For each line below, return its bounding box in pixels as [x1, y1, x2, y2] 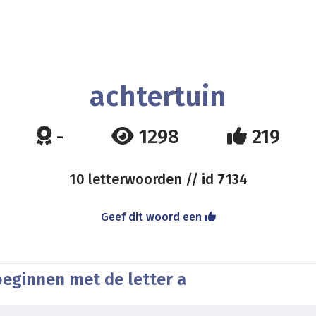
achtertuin [90, 80, 226, 114]
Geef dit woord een [100, 210, 205, 224]
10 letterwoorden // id [68, 171, 217, 188]
